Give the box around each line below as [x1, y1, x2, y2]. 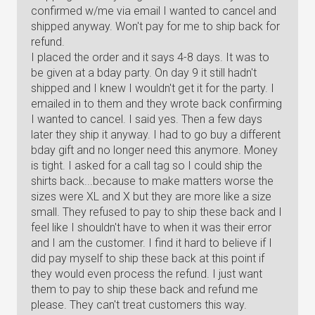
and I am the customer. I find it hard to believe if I [31, 236, 272, 250]
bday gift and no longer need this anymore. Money [31, 143, 278, 157]
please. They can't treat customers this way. [31, 298, 247, 311]
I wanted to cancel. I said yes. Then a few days [31, 112, 262, 126]
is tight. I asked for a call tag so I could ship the [31, 159, 262, 172]
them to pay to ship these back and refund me [31, 283, 258, 296]
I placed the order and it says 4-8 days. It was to [31, 51, 269, 64]
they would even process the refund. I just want [31, 267, 262, 281]
